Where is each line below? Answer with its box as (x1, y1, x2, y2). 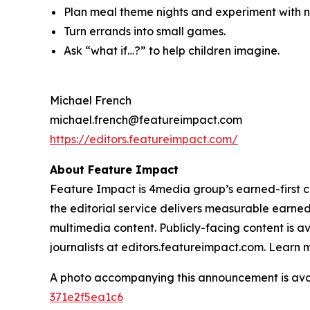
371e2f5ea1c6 (50, 289, 123, 304)
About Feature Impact (50, 162, 179, 176)
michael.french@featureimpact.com (50, 112, 242, 127)
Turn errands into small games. (64, 24, 226, 38)
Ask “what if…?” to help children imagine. (64, 43, 280, 57)
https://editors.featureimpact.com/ (50, 131, 238, 146)
